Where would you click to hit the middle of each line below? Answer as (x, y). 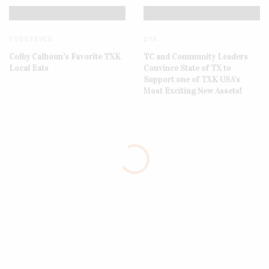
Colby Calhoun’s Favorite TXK (65, 56)
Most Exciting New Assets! (193, 91)
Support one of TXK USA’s (192, 79)
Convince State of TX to (187, 68)
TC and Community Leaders (196, 56)
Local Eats (29, 68)
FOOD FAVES (31, 38)
